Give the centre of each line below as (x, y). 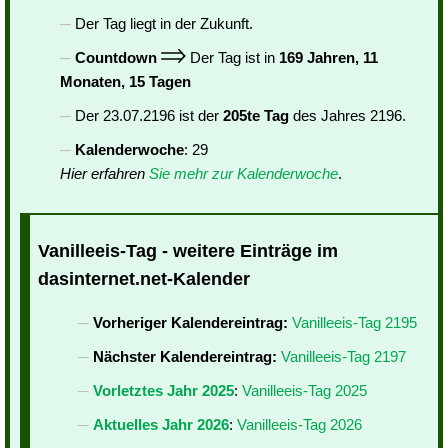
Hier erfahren (104, 173)
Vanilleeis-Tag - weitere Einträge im (188, 251)
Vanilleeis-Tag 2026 (299, 425)
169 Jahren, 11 (328, 57)
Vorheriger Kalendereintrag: (190, 323)
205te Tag (256, 115)
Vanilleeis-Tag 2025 (304, 391)
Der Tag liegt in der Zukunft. (164, 23)
